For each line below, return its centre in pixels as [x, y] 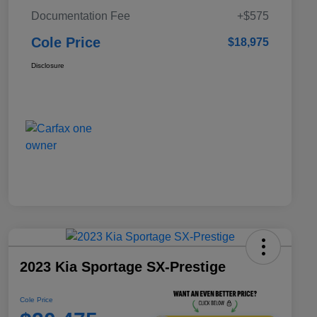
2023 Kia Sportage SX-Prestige [123, 267]
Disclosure [48, 66]
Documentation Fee [81, 16]
